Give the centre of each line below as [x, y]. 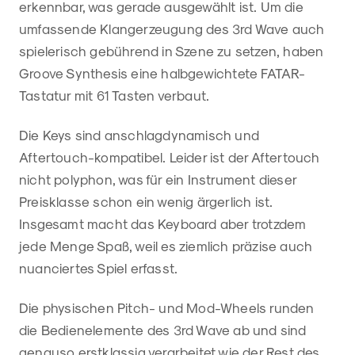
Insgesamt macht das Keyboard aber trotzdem [163, 223]
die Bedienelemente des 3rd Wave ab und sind [163, 329]
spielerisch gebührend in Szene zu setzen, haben [172, 50]
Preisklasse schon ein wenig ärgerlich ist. [146, 201]
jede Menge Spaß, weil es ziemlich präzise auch [166, 245]
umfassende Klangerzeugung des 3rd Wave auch [172, 28]
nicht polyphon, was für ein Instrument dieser [158, 179]
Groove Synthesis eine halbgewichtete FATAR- [162, 73]
